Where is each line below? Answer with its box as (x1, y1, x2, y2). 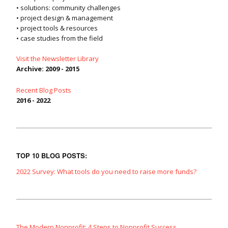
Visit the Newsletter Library (16, 54, 99, 64)
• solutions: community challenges (16, 3, 121, 13)
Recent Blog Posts (16, 85, 71, 95)
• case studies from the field (16, 34, 103, 43)
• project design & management (16, 13, 113, 23)
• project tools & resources (16, 23, 98, 33)
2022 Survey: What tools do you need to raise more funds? (16, 167, 196, 177)
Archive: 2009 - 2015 (16, 64, 79, 74)
